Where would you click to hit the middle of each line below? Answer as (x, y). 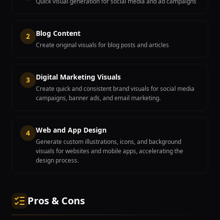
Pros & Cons (56, 201)
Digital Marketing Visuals (78, 77)
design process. (57, 160)
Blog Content (58, 33)
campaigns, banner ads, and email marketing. (98, 98)
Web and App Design (71, 130)
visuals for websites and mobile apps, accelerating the (110, 151)
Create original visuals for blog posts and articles (102, 45)
